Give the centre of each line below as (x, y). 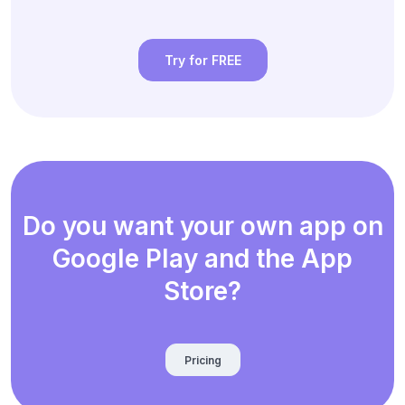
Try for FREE (202, 61)
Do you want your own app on (202, 226)
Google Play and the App (202, 259)
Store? (202, 292)
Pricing (202, 360)
